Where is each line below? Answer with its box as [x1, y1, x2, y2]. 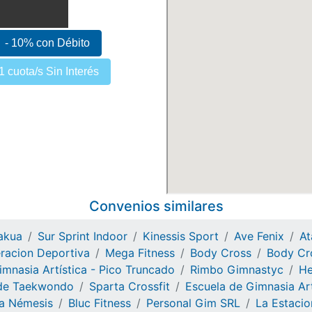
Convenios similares [88, 198, 224, 214]
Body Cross [190, 246, 251, 260]
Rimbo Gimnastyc [190, 263, 283, 276]
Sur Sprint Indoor [38, 229, 127, 243]
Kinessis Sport [143, 229, 219, 243]
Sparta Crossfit [89, 279, 170, 293]
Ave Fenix [234, 229, 284, 243]
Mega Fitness [105, 246, 175, 260]
